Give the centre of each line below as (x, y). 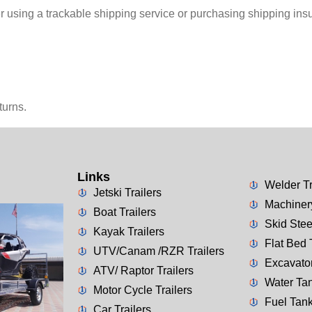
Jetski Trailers (127, 192)
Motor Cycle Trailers (142, 290)
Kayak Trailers (128, 231)
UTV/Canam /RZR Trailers (158, 251)
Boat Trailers (124, 212)
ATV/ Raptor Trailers (143, 270)
